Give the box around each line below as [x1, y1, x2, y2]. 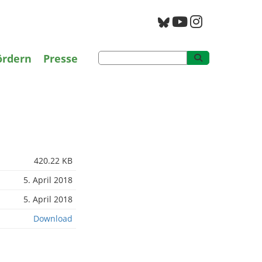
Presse [43, 51, 78, 65]
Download [33, 213, 73, 224]
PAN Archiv [110, 18, 153, 29]
